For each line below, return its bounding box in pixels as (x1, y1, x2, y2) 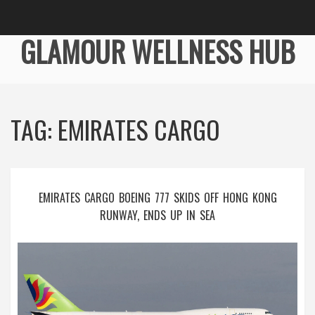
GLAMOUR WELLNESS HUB (20, 30, 295, 72)
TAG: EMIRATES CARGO (11, 110, 220, 148)
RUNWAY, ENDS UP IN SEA (100, 207, 215, 224)
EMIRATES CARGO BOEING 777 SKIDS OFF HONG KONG (38, 189, 277, 206)
